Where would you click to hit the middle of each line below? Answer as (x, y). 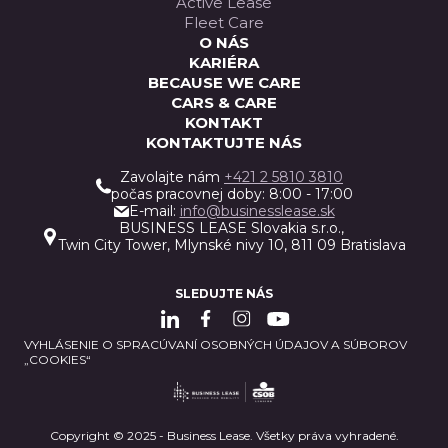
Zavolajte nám (172, 176)
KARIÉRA (224, 62)
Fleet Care (224, 22)
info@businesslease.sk (257, 210)
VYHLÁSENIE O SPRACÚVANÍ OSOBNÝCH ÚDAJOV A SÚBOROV (215, 344)
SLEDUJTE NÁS (224, 293)
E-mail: (154, 210)
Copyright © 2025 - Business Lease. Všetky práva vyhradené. (224, 435)
